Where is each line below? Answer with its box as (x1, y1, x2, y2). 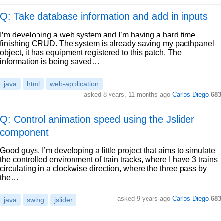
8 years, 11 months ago (103, 91, 170, 98)
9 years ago (137, 195, 170, 202)
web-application (50, 80, 99, 88)
